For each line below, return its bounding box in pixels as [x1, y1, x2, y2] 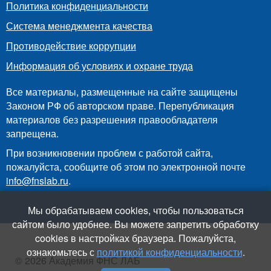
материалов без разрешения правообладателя [6, 112, 218, 126]
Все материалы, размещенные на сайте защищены [6, 84, 238, 99]
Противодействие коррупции [6, 38, 136, 53]
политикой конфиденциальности [96, 245, 243, 259]
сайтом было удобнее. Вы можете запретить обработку [12, 217, 259, 231]
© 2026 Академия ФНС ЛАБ [15, 253, 140, 267]
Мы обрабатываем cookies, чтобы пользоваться [27, 203, 244, 217]
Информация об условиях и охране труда [6, 58, 193, 73]
